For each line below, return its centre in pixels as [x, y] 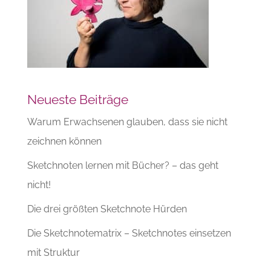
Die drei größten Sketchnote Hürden [107, 209]
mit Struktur [53, 252]
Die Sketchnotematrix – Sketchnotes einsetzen [129, 233]
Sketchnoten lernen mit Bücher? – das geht [122, 165]
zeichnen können [64, 141]
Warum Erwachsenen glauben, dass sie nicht [127, 122]
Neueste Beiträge [77, 99]
